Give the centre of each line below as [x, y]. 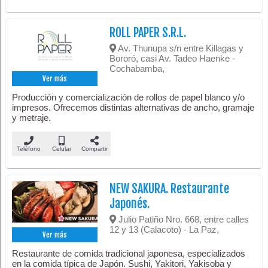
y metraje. [32, 117]
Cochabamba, [137, 68]
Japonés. [130, 203]
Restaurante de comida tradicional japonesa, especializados [129, 253]
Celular [61, 148]
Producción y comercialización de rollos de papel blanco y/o [129, 97]
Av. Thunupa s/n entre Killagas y [180, 48]
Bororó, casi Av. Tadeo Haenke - [173, 58]
